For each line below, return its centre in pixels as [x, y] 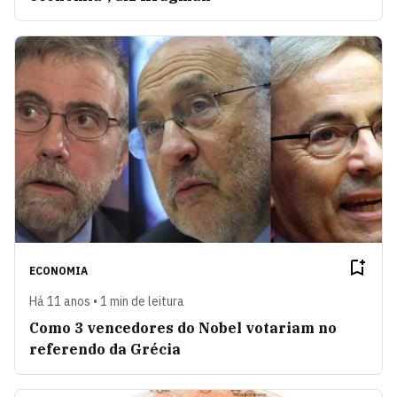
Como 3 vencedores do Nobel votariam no [183, 327]
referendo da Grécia [105, 349]
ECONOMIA [58, 270]
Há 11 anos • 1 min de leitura [107, 301]
